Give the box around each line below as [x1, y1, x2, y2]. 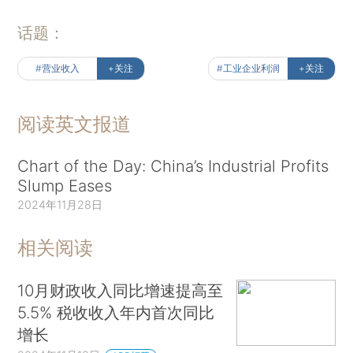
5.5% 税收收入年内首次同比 [17, 303, 215, 323]
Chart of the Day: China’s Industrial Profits [17, 155, 329, 176]
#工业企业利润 [216, 61, 280, 74]
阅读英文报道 [17, 112, 132, 136]
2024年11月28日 [17, 197, 103, 211]
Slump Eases [17, 175, 113, 195]
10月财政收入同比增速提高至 [17, 281, 224, 301]
